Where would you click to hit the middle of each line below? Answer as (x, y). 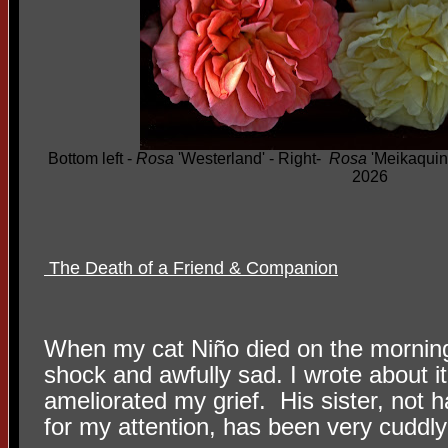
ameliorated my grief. (155, 401)
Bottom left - (92, 159)
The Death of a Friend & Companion (191, 268)
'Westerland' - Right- (251, 159)
